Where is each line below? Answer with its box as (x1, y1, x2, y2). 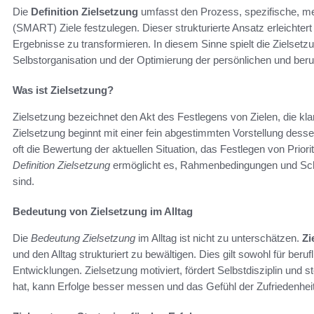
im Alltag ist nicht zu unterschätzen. (135, 232, 302, 245)
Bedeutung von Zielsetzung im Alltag (13, 205, 193, 218)
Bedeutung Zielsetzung (31, 232, 135, 245)
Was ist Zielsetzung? (13, 84, 114, 97)
